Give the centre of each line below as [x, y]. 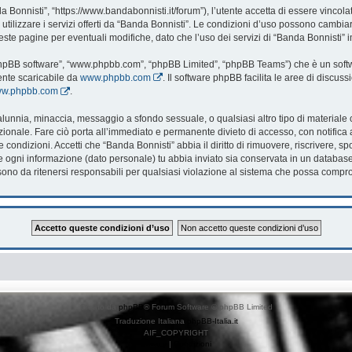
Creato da [99, 306]
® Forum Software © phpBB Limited [208, 306]
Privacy [154, 343]
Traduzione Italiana [150, 321]
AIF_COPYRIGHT [176, 332]
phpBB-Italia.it [212, 321]
